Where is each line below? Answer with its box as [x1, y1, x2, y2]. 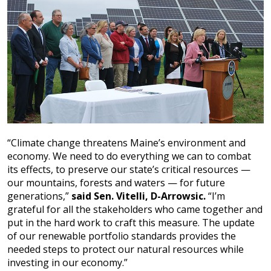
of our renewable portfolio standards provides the [7, 229, 236, 243]
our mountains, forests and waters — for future [7, 176, 225, 190]
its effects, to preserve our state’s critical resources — [7, 163, 250, 177]
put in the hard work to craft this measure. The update [7, 216, 255, 230]
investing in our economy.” [7, 256, 128, 270]
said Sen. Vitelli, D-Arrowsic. [71, 189, 206, 203]
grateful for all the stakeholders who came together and [7, 203, 263, 217]
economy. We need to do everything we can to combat [7, 149, 251, 163]
